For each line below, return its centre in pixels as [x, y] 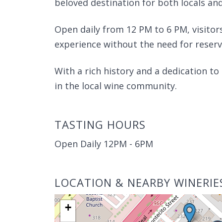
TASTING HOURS [100, 124]
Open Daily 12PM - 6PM [104, 144]
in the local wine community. [116, 86]
